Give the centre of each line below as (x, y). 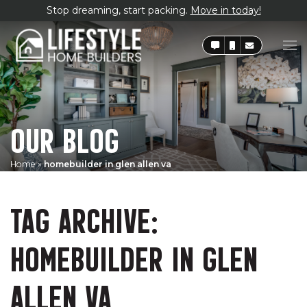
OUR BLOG (65, 138)
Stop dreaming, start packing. (118, 10)
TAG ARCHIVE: (84, 218)
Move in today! (225, 10)
